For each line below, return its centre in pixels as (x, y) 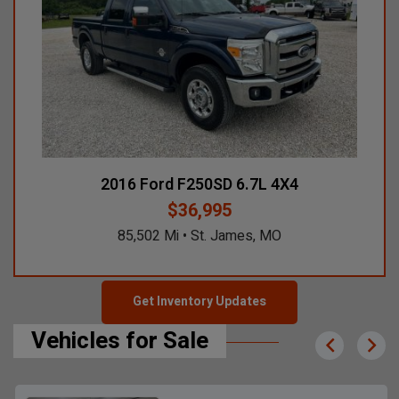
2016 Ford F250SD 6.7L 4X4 (170, 184)
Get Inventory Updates (199, 302)
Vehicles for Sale (120, 341)
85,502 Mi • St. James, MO (170, 236)
